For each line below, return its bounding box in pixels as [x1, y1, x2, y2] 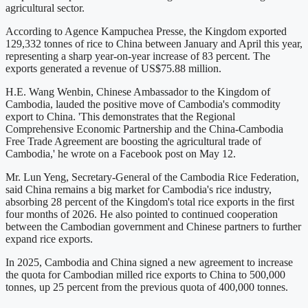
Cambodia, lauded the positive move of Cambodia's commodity [5, 98, 280, 111]
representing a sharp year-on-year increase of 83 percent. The [5, 50, 270, 63]
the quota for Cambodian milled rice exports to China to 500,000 [5, 269, 285, 281]
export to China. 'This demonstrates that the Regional [5, 111, 235, 123]
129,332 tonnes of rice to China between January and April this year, [5, 38, 302, 50]
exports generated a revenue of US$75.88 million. [5, 63, 221, 75]
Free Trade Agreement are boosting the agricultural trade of [5, 135, 261, 148]
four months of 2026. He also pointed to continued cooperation [5, 208, 278, 221]
